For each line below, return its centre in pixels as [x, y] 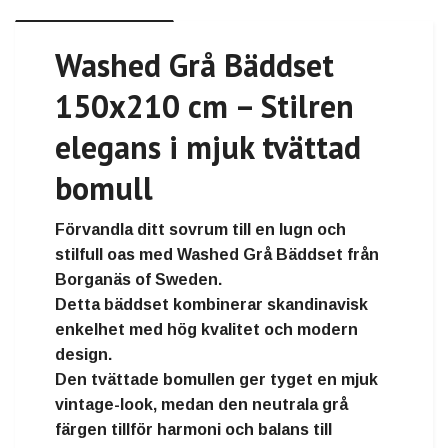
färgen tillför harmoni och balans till [193, 430]
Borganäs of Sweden [136, 280]
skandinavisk [317, 305]
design [81, 355]
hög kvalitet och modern [262, 330]
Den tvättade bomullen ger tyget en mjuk [216, 380]
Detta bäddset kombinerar [161, 305]
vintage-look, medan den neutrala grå [201, 405]
